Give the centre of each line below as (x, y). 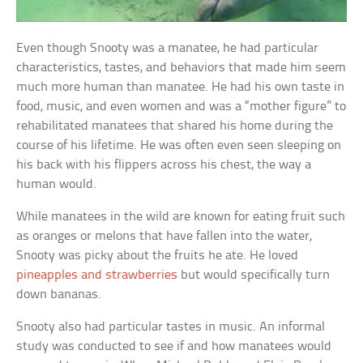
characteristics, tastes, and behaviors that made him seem (181, 68)
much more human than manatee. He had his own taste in (181, 88)
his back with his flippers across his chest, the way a (164, 165)
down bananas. (59, 295)
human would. (57, 185)
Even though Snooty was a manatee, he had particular (168, 49)
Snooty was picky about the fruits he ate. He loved (158, 256)
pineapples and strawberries (97, 275)
